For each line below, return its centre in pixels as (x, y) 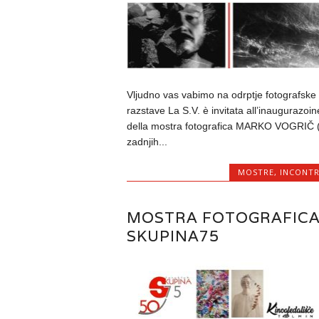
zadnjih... (147, 141)
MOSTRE (256, 172)
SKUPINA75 (173, 236)
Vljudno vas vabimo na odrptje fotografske (221, 94)
